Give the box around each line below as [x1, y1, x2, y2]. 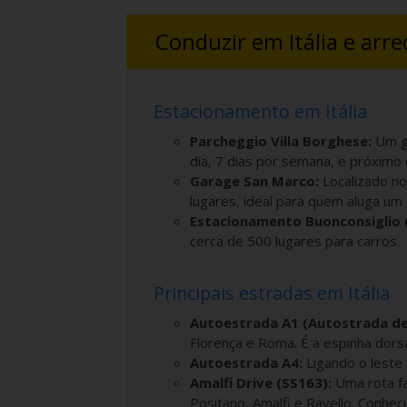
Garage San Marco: [190, 171, 319, 190]
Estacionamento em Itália [154, 98, 367, 124]
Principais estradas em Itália [154, 280, 390, 305]
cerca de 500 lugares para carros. [190, 231, 400, 250]
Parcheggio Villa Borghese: [190, 131, 372, 150]
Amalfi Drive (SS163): [190, 372, 332, 392]
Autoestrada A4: [190, 352, 303, 372]
